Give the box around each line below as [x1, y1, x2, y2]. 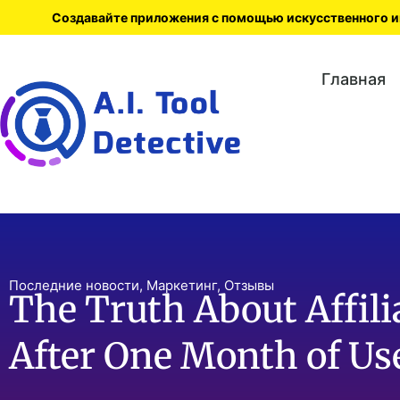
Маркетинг [146, 277, 217, 294]
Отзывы [224, 277, 274, 294]
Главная [321, 70, 386, 88]
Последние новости [9, 277, 139, 294]
